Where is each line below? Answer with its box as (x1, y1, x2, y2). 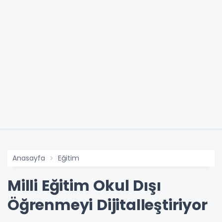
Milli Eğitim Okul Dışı (7, 175, 161, 196)
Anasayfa (12, 153, 45, 163)
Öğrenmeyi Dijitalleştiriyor (7, 194, 208, 216)
